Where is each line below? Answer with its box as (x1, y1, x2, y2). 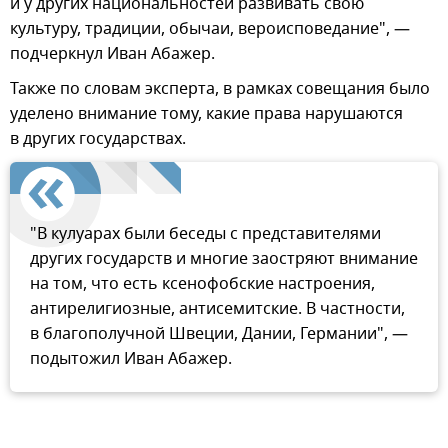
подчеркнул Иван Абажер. (10, 42, 215, 67)
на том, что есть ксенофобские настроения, (30, 272, 375, 297)
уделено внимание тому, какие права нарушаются (10, 102, 403, 127)
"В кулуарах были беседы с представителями (30, 222, 381, 247)
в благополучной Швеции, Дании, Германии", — (30, 322, 408, 347)
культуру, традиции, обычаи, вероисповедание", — (10, 17, 410, 42)
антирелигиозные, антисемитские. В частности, (30, 297, 405, 322)
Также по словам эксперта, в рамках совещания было (10, 77, 430, 102)
